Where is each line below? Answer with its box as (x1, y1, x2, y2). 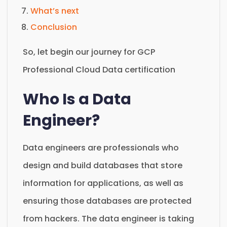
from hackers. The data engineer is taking (23, 212, 194, 224)
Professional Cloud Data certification (23, 63, 175, 75)
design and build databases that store (23, 159, 182, 171)
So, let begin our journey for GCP (23, 46, 155, 58)
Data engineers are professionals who (23, 141, 179, 154)
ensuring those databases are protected (23, 195, 192, 207)
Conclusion (30, 21, 77, 33)
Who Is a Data (23, 88, 131, 110)
